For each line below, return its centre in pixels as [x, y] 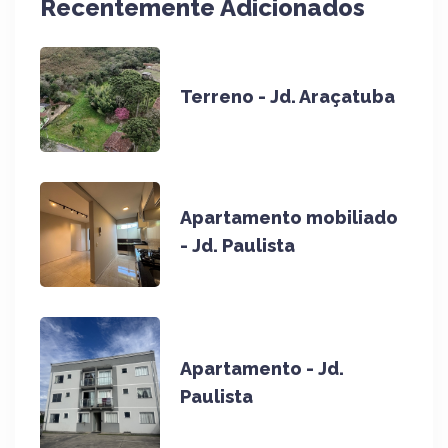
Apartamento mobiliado [289, 218]
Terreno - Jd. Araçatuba [287, 97]
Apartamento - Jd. [262, 369]
